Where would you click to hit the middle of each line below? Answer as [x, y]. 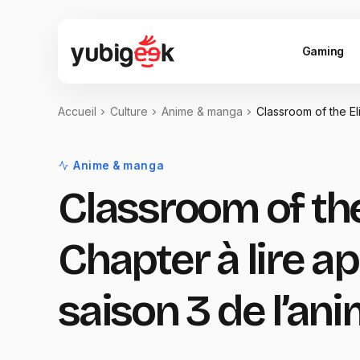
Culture [129, 111]
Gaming [323, 51]
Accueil [77, 111]
